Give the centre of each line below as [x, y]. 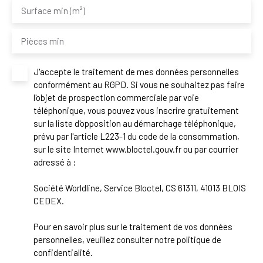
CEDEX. [49, 201]
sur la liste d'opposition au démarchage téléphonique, [135, 124]
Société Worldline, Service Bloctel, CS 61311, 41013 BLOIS [140, 188]
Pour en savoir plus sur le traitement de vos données [133, 227]
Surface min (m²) [53, 11]
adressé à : [55, 162]
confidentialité [62, 253]
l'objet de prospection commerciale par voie [116, 98]
